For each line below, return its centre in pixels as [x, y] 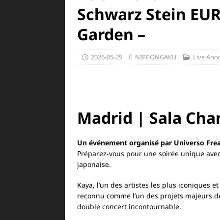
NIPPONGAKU [156, 57]
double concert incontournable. [129, 206]
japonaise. [94, 164]
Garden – [111, 34]
